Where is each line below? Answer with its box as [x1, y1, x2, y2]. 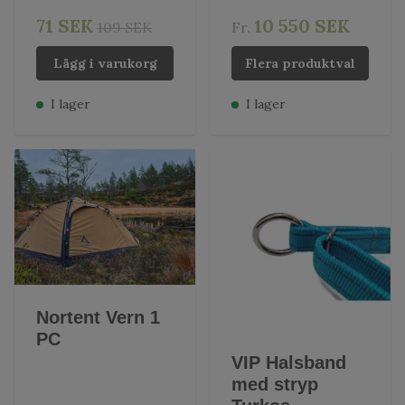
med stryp [231, 374, 318, 394]
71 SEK [36, 14, 93, 37]
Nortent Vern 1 [36, 306, 160, 327]
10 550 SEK [254, 14, 350, 37]
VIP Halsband [231, 353, 346, 372]
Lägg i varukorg [52, 55, 157, 71]
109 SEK [97, 18, 152, 36]
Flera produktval [245, 55, 355, 71]
